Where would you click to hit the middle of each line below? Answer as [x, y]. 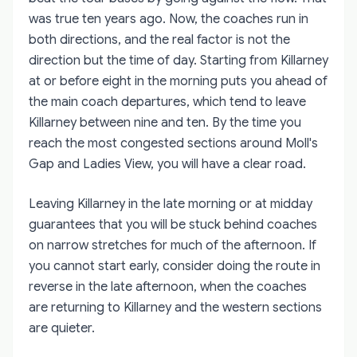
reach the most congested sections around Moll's [173, 143]
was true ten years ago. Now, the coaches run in [169, 19]
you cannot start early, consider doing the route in [175, 266]
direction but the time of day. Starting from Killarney [178, 60]
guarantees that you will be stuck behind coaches [173, 224]
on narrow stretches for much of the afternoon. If [173, 245]
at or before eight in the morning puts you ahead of [178, 81]
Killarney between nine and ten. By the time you [165, 122]
